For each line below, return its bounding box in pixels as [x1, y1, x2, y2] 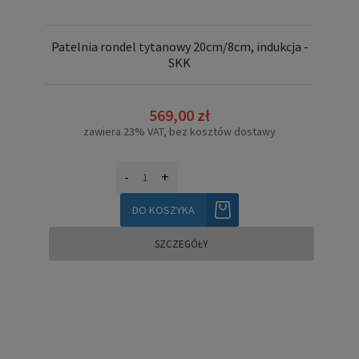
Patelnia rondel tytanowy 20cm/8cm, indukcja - [50, 38, 309, 55]
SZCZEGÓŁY [155, 236, 208, 251]
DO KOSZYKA [132, 202, 195, 217]
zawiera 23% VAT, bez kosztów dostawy [83, 123, 276, 139]
